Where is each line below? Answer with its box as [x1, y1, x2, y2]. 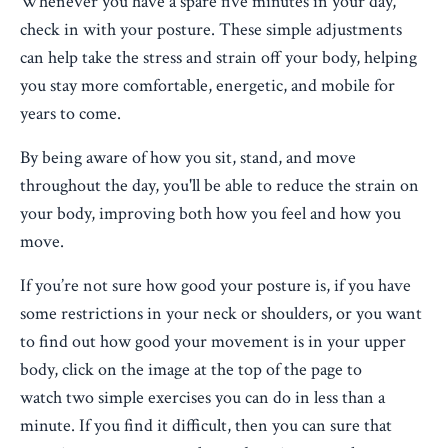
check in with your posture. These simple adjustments [20, 18, 402, 42]
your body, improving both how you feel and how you [20, 202, 401, 226]
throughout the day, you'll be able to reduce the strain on [20, 174, 419, 198]
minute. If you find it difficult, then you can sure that [20, 414, 392, 438]
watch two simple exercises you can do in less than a [20, 386, 385, 410]
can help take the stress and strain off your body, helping [20, 46, 417, 70]
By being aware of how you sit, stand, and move [20, 146, 356, 170]
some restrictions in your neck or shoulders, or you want [20, 302, 422, 326]
